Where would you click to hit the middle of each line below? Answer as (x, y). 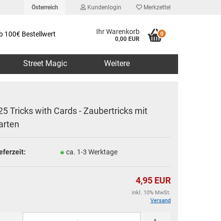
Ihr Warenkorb (118, 32)
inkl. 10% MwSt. (151, 193)
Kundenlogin (104, 7)
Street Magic (45, 63)
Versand (161, 201)
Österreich (45, 7)
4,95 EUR (153, 180)
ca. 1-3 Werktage (92, 152)
